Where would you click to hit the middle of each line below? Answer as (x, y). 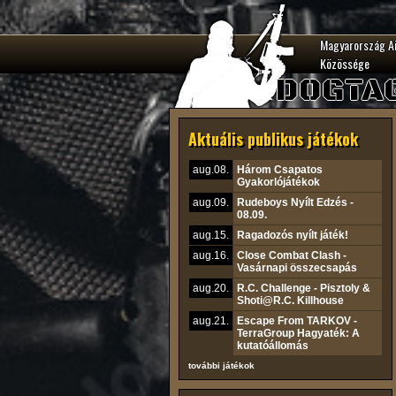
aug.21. (211, 321)
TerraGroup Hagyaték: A (298, 333)
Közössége (345, 63)
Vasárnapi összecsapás (297, 268)
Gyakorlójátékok (278, 182)
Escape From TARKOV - (297, 321)
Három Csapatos (280, 170)
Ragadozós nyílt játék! (293, 235)
